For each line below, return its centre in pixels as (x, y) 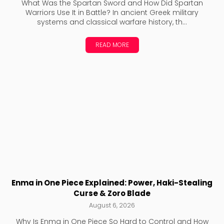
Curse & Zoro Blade (112, 193)
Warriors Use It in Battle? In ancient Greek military (112, 13)
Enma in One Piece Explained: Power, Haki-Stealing (112, 183)
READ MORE (112, 45)
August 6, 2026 (112, 205)
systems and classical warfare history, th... (112, 22)
